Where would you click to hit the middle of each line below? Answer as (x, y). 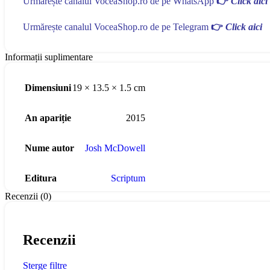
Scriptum (128, 178)
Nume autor (49, 148)
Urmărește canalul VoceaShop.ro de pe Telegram (117, 27)
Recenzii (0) (28, 196)
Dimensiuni (48, 88)
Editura (41, 178)
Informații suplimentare (49, 57)
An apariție (48, 118)
